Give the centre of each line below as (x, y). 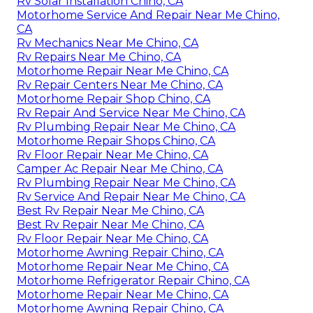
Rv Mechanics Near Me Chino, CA (108, 43)
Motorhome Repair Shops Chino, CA (116, 140)
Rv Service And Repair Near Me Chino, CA (131, 196)
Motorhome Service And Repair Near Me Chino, (148, 15)
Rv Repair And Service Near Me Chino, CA (131, 112)
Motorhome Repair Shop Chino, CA (114, 99)
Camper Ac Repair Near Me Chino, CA (120, 168)
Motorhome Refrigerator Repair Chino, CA (133, 280)
